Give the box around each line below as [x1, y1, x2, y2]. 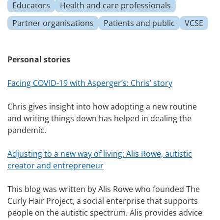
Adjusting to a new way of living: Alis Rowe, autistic [7, 148, 192, 160]
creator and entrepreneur [7, 160, 104, 171]
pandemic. [7, 125, 46, 136]
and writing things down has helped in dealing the [7, 113, 192, 124]
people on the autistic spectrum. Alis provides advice [7, 207, 202, 219]
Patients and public [104, 18, 175, 29]
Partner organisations [12, 18, 94, 29]
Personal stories [7, 54, 70, 65]
